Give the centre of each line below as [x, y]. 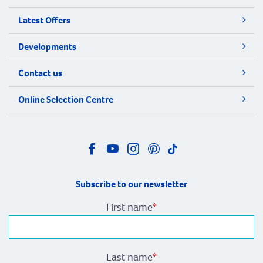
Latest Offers [44, 21]
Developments [47, 47]
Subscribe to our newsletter [131, 184]
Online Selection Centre [66, 100]
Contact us [40, 73]
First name [129, 208]
